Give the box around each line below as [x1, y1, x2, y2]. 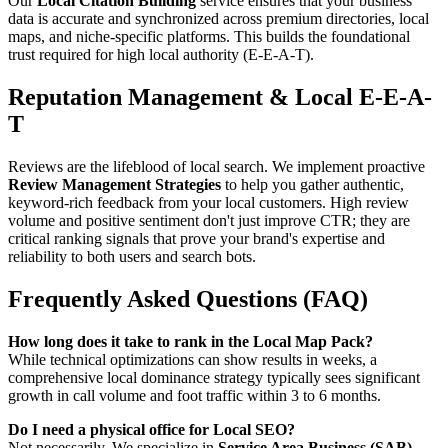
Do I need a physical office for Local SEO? [8, 420, 295, 438]
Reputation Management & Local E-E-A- [8, 84, 432, 111]
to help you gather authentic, [221, 176, 404, 193]
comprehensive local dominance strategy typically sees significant [8, 368, 420, 386]
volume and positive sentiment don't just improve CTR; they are [8, 212, 410, 229]
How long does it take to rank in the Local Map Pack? [8, 332, 373, 350]
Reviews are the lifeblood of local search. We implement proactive [8, 158, 425, 175]
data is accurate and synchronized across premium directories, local [8, 10, 429, 28]
